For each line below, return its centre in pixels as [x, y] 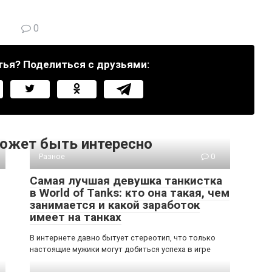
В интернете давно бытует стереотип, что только [123, 238]
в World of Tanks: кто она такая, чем [130, 193]
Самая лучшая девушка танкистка [126, 181]
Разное [52, 156]
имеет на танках [76, 217]
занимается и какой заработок [115, 205]
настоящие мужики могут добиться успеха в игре [120, 249]
